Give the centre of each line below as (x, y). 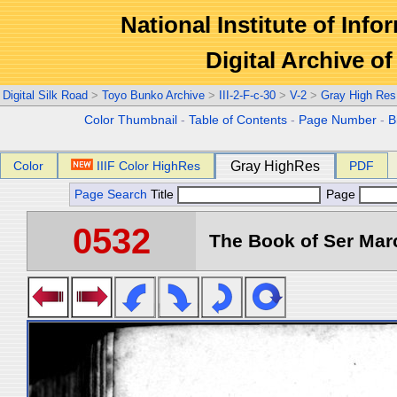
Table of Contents (238, 120)
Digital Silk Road (45, 95)
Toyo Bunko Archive (153, 95)
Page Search (111, 195)
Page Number (338, 120)
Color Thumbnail (131, 120)
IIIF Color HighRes (149, 166)
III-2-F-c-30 (247, 95)
